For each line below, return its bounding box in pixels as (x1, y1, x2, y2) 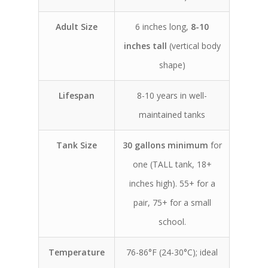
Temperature (48, 246, 105, 258)
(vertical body (166, 40, 221, 51)
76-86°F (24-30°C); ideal (126, 246, 218, 258)
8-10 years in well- (137, 90, 207, 101)
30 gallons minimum (122, 139, 208, 151)
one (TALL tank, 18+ (132, 159, 212, 170)
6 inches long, (135, 21, 191, 32)
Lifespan (59, 90, 95, 101)
